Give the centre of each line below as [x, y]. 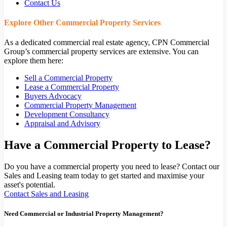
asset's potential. [30, 184]
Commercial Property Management [80, 105]
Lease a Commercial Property [72, 87]
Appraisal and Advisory [62, 124]
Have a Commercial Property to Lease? [107, 145]
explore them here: [34, 61]
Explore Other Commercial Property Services [82, 22]
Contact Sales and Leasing [46, 194]
